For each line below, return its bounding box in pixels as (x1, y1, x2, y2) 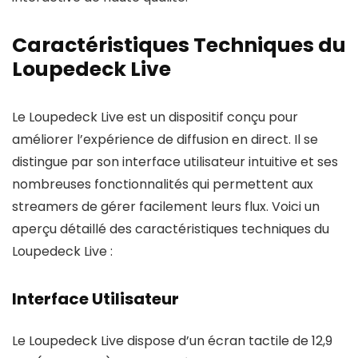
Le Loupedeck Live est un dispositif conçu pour (12, 108, 298, 126)
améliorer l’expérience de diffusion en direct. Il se (12, 130, 318, 149)
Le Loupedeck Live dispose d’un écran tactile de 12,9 (12, 332, 332, 350)
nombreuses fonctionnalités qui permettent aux (12, 175, 313, 193)
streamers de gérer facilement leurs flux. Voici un (12, 197, 320, 216)
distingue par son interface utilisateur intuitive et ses (12, 153, 338, 171)
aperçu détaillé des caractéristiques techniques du (12, 220, 329, 238)
